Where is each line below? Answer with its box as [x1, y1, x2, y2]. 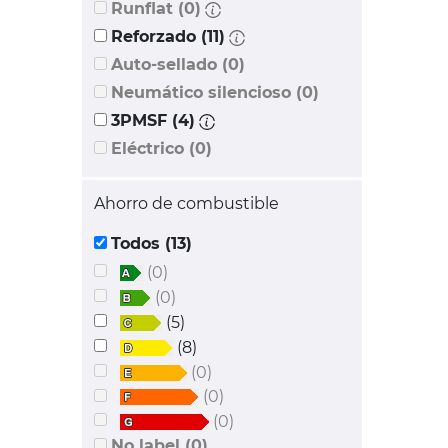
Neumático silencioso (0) [296, 83, 319, 103]
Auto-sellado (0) [222, 55, 245, 75]
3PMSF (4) [172, 111, 195, 131]
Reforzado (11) [201, 27, 225, 47]
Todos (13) [165, 234, 192, 254]
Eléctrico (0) [189, 139, 212, 159]
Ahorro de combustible [94, 194, 279, 214]
